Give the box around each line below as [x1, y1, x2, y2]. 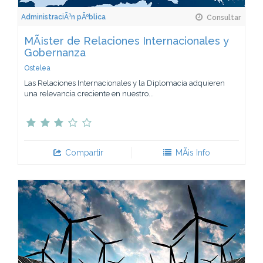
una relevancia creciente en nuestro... [24, 89, 154, 98]
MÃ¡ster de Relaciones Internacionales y [24, 34, 229, 47]
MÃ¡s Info [173, 147, 210, 157]
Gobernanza [24, 46, 86, 59]
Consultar [205, 13, 241, 22]
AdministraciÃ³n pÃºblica [21, 12, 106, 21]
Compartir [63, 147, 104, 157]
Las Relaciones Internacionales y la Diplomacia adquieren [24, 78, 225, 87]
